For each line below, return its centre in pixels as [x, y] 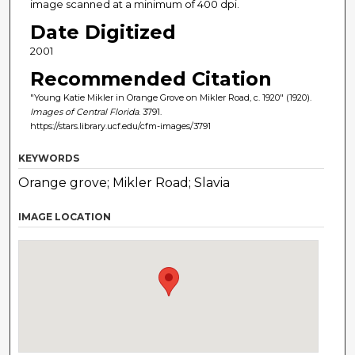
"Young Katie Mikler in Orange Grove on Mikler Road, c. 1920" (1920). [170, 97]
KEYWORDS [49, 158]
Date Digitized [103, 32]
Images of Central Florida [84, 111]
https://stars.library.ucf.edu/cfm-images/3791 [120, 126]
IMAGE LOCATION [65, 216]
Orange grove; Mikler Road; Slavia [124, 182]
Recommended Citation [151, 78]
